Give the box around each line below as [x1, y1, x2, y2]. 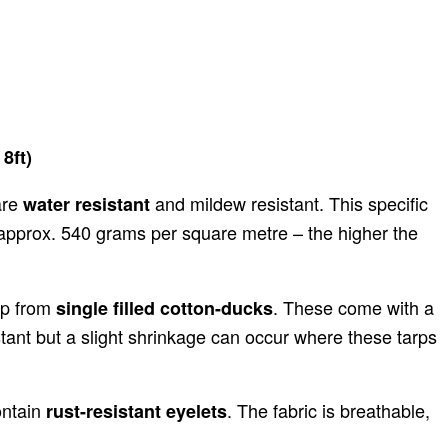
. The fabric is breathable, [227, 397, 430, 424]
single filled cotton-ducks [56, 295, 273, 322]
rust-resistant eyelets [46, 398, 227, 425]
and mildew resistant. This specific [150, 190, 428, 217]
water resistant [23, 191, 150, 218]
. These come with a [273, 294, 434, 321]
